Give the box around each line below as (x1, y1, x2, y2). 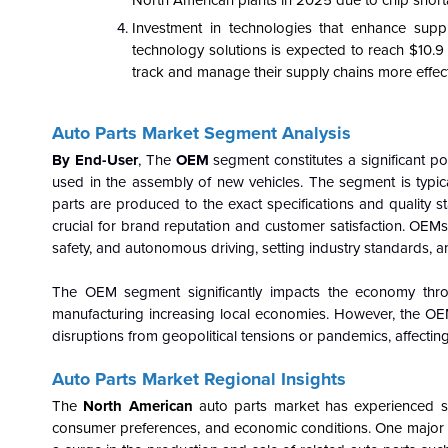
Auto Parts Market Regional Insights (52, 368, 346, 390)
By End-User (52, 151, 138, 169)
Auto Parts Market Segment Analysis (52, 122, 351, 144)
